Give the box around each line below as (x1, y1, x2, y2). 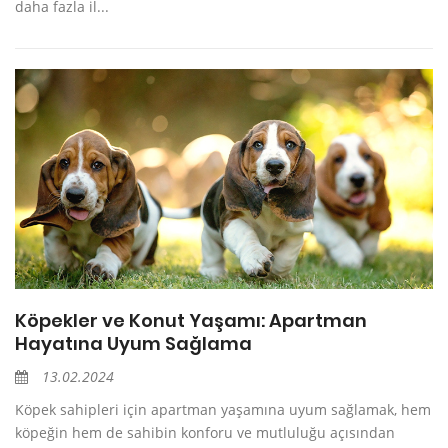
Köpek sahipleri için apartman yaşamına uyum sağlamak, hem (15, 400, 431, 420)
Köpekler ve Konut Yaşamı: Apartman (15, 308, 367, 334)
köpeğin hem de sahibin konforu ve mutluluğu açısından (15, 423, 395, 443)
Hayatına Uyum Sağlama (15, 331, 252, 357)
